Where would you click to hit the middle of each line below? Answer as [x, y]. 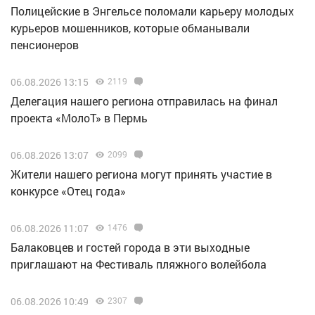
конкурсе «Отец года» [68, 191]
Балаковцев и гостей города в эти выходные [130, 247]
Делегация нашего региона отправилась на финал [144, 101]
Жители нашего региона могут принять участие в [141, 174]
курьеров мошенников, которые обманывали [130, 27]
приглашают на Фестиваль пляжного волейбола [139, 264]
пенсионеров [45, 44]
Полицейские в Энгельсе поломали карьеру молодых [152, 11]
